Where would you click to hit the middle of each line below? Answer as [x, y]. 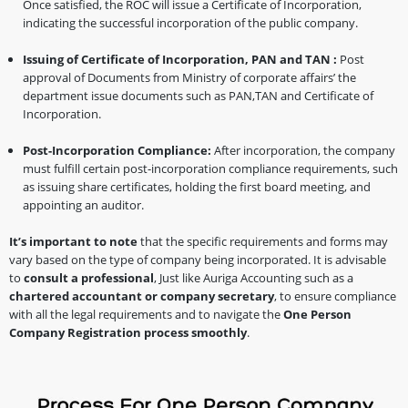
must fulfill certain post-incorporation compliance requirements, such [210, 168]
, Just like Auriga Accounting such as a [254, 277]
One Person [317, 314]
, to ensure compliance [335, 296]
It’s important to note [73, 241]
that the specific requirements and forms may [263, 241]
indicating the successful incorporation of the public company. [190, 22]
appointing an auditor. [83, 204]
